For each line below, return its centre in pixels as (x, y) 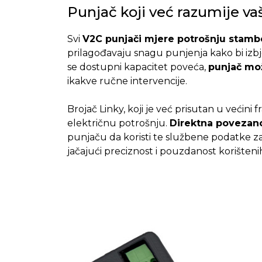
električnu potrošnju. (118, 123)
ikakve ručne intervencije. (127, 81)
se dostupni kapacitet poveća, (137, 67)
